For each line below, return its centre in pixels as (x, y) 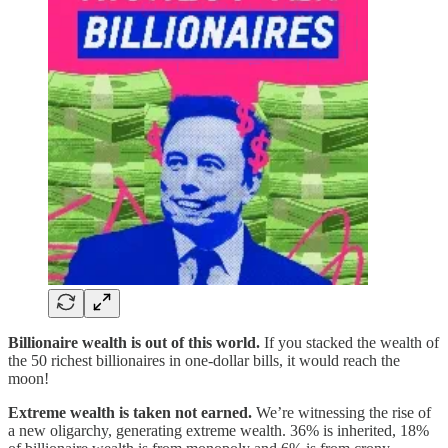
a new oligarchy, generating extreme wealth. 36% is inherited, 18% (218, 430)
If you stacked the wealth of (349, 342)
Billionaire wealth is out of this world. (134, 342)
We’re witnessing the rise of (341, 412)
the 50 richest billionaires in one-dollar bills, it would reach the (204, 360)
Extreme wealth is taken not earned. (130, 412)
